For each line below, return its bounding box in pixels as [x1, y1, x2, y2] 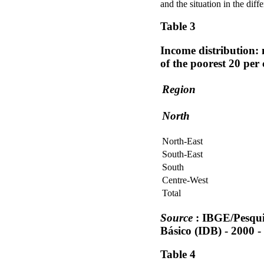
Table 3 [160, 20, 196, 33]
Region [162, 82, 196, 95]
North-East [162, 136, 203, 146]
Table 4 [160, 248, 196, 261]
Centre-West [162, 174, 208, 185]
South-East [162, 148, 203, 159]
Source [160, 211, 193, 224]
